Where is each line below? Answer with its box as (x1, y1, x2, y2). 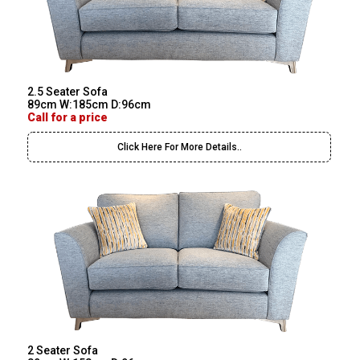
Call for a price (27, 110, 108, 124)
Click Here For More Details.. (117, 141, 242, 153)
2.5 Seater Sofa (27, 84, 108, 98)
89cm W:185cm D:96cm (27, 97, 152, 111)
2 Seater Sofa (27, 344, 99, 358)
